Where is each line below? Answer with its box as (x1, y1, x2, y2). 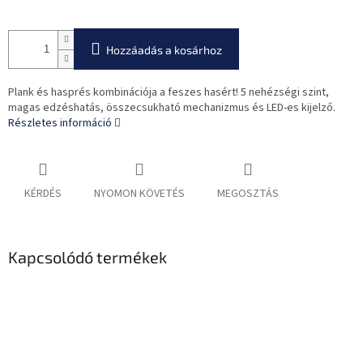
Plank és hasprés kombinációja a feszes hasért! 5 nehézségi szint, (8, 84, 329, 101)
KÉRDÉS (24, 186, 62, 203)
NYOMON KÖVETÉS (94, 186, 185, 203)
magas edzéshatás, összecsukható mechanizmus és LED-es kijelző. (8, 100, 335, 117)
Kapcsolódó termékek (8, 247, 167, 267)
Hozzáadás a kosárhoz (106, 43, 222, 58)
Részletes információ (8, 115, 112, 132)
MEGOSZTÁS (217, 186, 279, 203)
